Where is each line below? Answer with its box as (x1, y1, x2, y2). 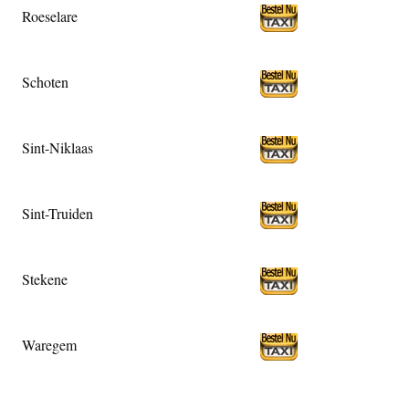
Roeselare (22, 5, 78, 26)
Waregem (22, 334, 77, 354)
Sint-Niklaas (22, 137, 93, 157)
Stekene (22, 268, 68, 288)
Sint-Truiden (22, 203, 93, 223)
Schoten (22, 71, 68, 91)
